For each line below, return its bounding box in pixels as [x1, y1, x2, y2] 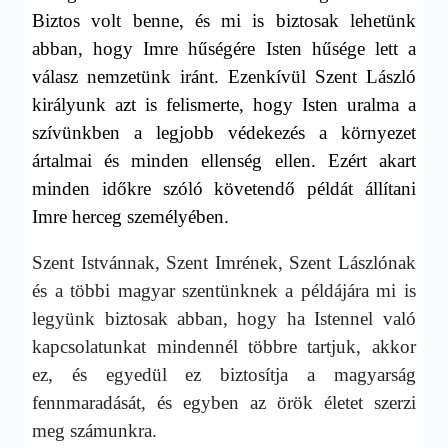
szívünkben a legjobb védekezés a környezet [32, 121, 416, 143]
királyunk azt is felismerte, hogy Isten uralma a [32, 93, 416, 115]
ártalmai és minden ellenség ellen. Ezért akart [32, 149, 416, 171]
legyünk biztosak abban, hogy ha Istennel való [32, 307, 416, 329]
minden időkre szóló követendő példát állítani [32, 177, 416, 199]
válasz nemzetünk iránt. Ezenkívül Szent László [32, 65, 416, 87]
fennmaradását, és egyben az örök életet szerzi [32, 391, 416, 413]
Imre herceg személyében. [32, 205, 230, 227]
